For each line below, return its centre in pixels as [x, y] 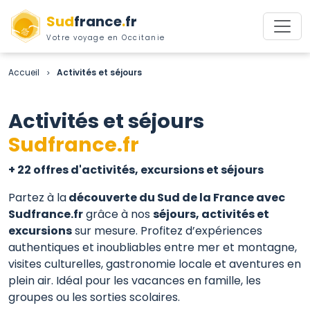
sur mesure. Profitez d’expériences [167, 231]
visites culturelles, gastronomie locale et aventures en [155, 264]
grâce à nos [118, 214]
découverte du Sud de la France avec [176, 198]
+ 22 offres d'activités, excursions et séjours [136, 170]
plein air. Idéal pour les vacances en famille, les [135, 281]
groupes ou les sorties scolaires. [94, 297]
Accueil [24, 72]
